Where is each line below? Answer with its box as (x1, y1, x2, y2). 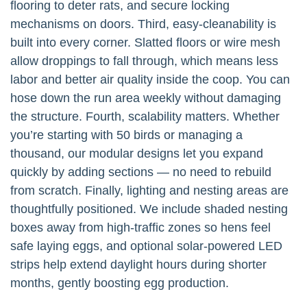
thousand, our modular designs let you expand (10, 147, 263, 161)
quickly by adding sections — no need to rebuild (10, 165, 271, 180)
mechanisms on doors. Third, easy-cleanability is (10, 17, 276, 32)
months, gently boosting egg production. (10, 276, 229, 291)
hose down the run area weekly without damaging (10, 91, 281, 106)
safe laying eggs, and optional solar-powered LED (10, 239, 282, 254)
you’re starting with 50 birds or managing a (10, 128, 243, 143)
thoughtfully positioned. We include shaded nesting (10, 202, 288, 217)
